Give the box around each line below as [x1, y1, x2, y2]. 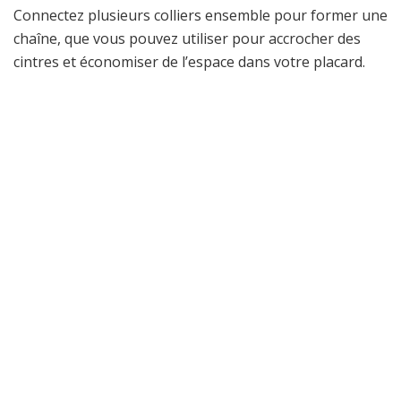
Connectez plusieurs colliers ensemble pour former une [13, 4, 388, 25]
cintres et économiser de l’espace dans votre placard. [13, 51, 365, 72]
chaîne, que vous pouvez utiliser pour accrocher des [13, 28, 361, 48]
